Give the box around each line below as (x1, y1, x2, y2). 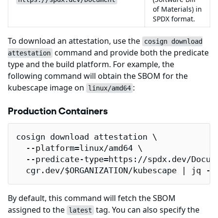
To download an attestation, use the (8, 36, 142, 47)
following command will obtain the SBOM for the (8, 71, 188, 82)
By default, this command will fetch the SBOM (8, 193, 176, 204)
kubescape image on (8, 82, 86, 93)
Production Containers (8, 105, 108, 117)
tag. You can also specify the (94, 204, 200, 216)
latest (69, 206, 92, 215)
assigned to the (8, 204, 67, 216)
